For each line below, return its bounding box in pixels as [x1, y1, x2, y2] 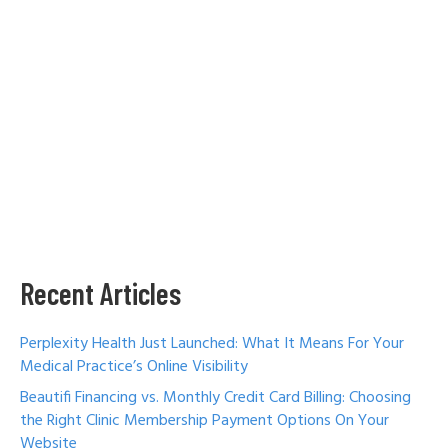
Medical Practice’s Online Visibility [20, 354, 248, 381]
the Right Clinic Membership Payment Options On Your [20, 408, 389, 435]
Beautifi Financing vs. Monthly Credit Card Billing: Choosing [20, 385, 411, 412]
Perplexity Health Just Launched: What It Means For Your [20, 331, 404, 358]
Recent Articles [20, 275, 181, 312]
